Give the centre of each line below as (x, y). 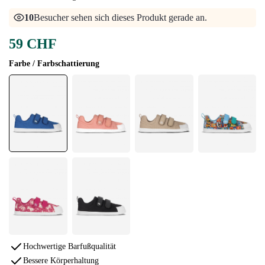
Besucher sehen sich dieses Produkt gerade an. (121, 18)
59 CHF (33, 44)
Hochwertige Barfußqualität (70, 246)
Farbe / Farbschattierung (54, 64)
